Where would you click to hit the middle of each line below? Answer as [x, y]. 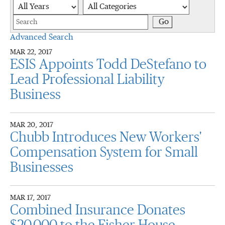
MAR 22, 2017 [31, 52]
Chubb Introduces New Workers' [106, 138]
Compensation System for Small [104, 153]
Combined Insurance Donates [98, 210]
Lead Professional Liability [87, 80]
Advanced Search [42, 38]
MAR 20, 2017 [32, 125]
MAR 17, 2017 [30, 198]
